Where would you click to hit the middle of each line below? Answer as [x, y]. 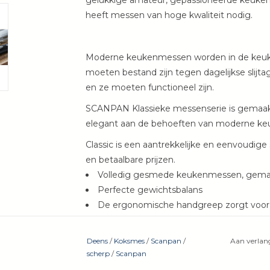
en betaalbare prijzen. [130, 160]
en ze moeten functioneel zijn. [149, 88]
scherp [98, 254]
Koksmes [129, 241]
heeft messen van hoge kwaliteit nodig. [169, 15]
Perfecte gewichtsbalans [150, 190]
